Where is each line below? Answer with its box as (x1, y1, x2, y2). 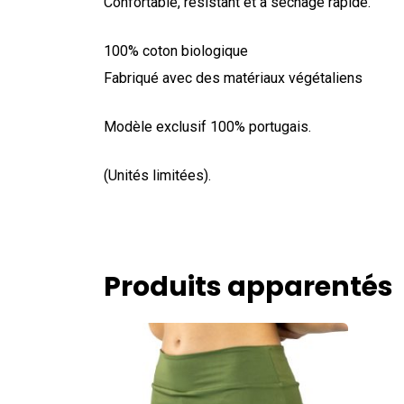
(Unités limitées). (104, 167, 211, 185)
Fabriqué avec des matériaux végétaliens (104, 69, 363, 87)
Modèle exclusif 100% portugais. (104, 118, 311, 136)
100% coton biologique (104, 42, 248, 60)
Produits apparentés (104, 268, 393, 307)
